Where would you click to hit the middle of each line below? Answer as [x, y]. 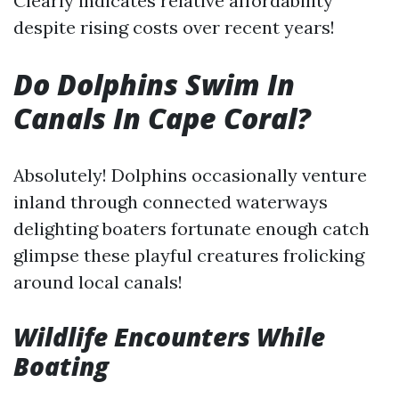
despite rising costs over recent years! [174, 27]
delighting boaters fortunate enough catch [191, 228]
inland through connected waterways [171, 202]
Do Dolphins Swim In [154, 84]
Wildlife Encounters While [169, 337]
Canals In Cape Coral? [162, 118]
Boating [61, 366]
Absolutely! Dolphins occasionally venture [190, 175]
